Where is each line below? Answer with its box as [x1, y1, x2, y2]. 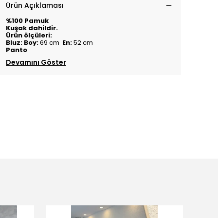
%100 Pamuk [6, 16, 49, 25]
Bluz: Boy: [6, 38, 40, 47]
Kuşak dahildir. [6, 23, 58, 33]
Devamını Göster [6, 57, 66, 67]
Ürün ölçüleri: [6, 31, 54, 40]
